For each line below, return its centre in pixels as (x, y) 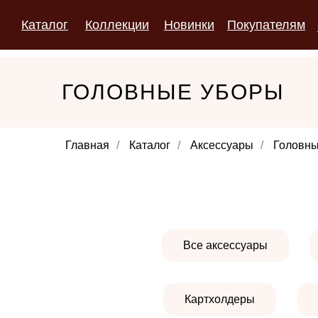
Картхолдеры (219, 299)
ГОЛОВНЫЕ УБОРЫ (173, 92)
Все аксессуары (225, 245)
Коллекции (117, 25)
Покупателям (266, 25)
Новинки (189, 25)
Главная (87, 145)
